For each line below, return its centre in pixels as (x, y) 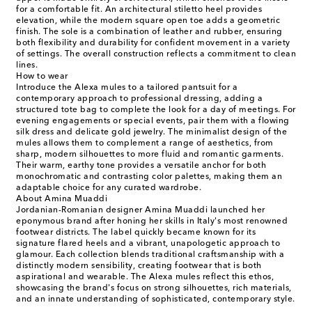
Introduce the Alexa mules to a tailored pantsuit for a (127, 88)
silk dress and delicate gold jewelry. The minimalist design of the (151, 133)
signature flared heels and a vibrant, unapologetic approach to (148, 244)
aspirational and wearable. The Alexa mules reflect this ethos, (145, 278)
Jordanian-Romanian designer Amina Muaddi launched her (141, 211)
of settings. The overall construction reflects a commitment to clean (156, 55)
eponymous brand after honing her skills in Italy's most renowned (152, 222)
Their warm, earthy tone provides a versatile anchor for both (141, 166)
